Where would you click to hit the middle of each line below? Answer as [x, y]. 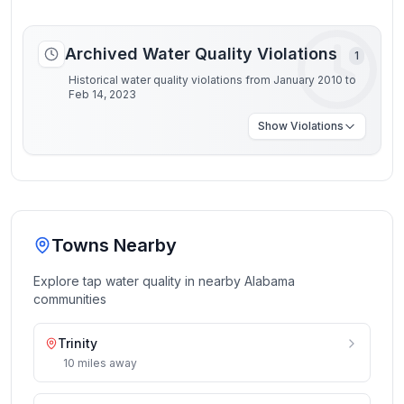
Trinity [78, 343]
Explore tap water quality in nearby [139, 281]
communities [70, 299]
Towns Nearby [114, 245]
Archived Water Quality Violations [203, 54]
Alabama [270, 281]
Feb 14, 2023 [102, 94]
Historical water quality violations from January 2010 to [212, 80]
